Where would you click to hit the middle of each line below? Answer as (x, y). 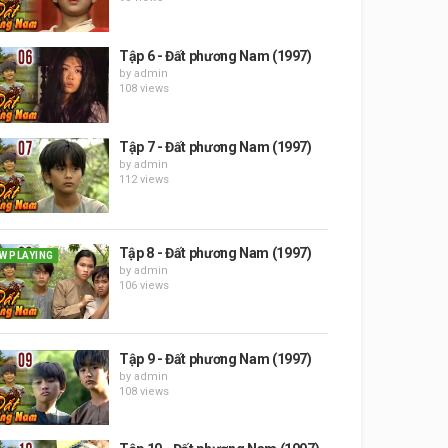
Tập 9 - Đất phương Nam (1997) (215, 358)
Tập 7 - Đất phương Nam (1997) (215, 146)
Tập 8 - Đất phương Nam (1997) (215, 252)
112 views (143, 179)
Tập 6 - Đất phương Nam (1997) (215, 55)
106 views (143, 285)
